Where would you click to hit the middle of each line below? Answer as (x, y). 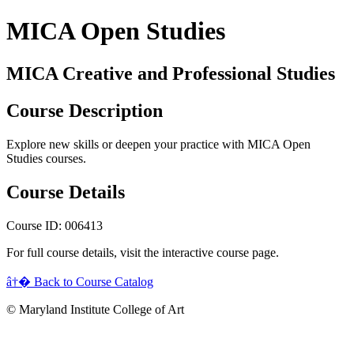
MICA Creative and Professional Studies (171, 73)
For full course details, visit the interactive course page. (143, 252)
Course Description (85, 110)
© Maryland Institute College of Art (95, 309)
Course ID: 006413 (55, 225)
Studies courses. (46, 158)
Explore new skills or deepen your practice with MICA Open (158, 144)
